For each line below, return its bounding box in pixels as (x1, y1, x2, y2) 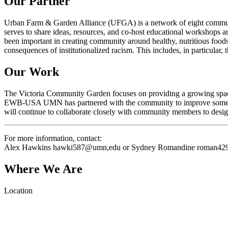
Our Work (4, 65, 59, 78)
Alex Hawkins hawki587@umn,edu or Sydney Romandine (4, 142, 197, 152)
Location (4, 186, 33, 195)
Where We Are (4, 162, 82, 176)
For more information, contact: (4, 133, 102, 142)
